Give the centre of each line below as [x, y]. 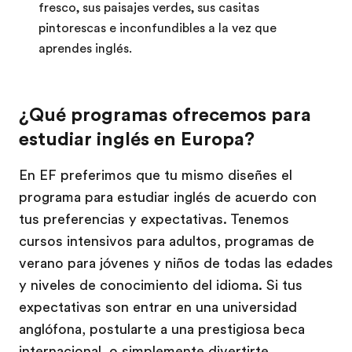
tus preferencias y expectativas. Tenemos [154, 219]
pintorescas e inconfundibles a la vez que [158, 28]
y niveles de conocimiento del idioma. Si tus [161, 285]
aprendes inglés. [85, 49]
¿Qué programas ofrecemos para [165, 115]
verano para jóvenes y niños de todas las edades [176, 263]
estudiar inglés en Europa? [137, 139]
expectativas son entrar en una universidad [158, 307]
